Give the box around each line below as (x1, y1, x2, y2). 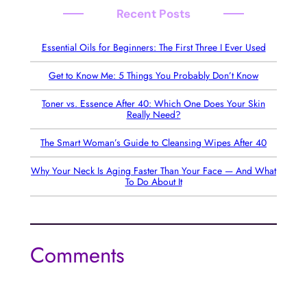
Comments (29, 240, 125, 271)
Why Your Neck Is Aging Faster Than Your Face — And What (31, 164, 276, 178)
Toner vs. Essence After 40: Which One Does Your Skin (42, 97, 265, 111)
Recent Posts (116, 5, 191, 21)
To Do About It (125, 175, 182, 189)
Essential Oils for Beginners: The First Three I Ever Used (41, 40, 266, 55)
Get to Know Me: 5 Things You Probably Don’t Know (49, 69, 258, 83)
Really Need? (126, 108, 181, 122)
